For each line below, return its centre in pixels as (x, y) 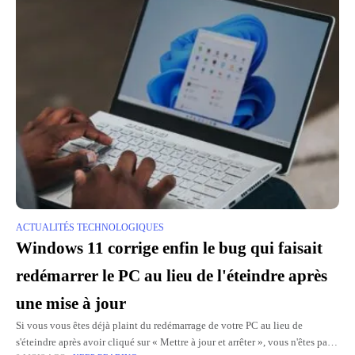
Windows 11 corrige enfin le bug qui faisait (169, 248)
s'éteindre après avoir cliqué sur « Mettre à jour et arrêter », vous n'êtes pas (174, 343)
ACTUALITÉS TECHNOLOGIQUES (90, 228)
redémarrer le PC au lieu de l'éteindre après (172, 276)
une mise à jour (71, 304)
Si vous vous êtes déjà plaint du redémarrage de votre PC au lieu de (159, 326)
